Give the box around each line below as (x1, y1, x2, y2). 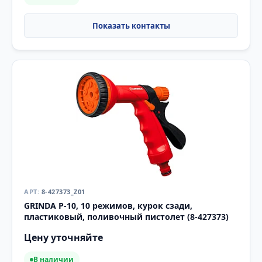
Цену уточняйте (24, 230, 103, 244)
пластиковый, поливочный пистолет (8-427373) (24, 211, 229, 222)
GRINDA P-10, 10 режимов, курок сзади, (24, 199, 192, 211)
